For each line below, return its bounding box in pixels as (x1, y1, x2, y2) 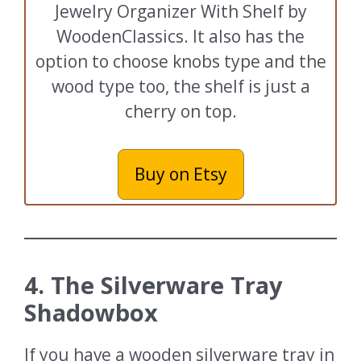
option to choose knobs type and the (35, 49, 326, 73)
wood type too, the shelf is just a (51, 74, 310, 98)
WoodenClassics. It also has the (56, 24, 305, 48)
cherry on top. (124, 99, 237, 122)
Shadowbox (24, 297, 164, 329)
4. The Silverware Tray (24, 269, 283, 301)
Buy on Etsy (134, 163, 227, 186)
